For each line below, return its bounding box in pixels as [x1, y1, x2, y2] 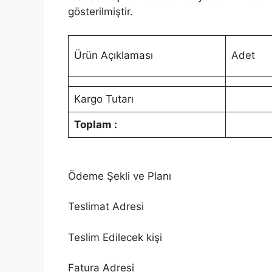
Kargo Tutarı [73, 92, 134, 105]
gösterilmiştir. [68, 5, 133, 18]
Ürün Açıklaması [73, 49, 153, 61]
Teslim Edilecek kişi [68, 231, 162, 243]
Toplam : [73, 118, 117, 131]
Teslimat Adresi [68, 200, 144, 213]
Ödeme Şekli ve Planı [68, 169, 171, 182]
